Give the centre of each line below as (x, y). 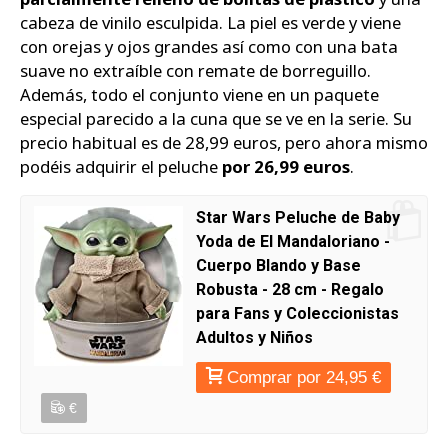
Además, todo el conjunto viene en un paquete (199, 94)
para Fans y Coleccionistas (297, 314)
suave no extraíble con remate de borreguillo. (195, 70)
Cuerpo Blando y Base (278, 266)
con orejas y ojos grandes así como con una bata (209, 46)
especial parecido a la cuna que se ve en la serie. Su (216, 118)
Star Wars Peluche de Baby (298, 218)
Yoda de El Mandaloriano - (293, 242)
